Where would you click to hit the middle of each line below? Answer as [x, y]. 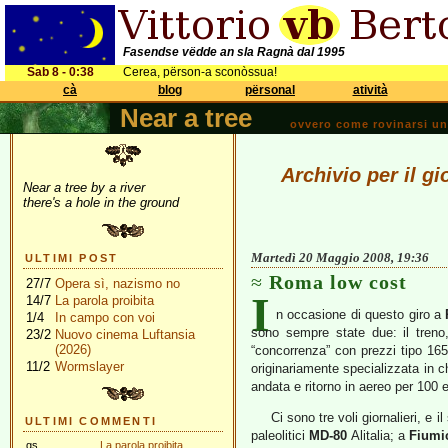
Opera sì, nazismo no [117, 283]
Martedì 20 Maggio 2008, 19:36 [340, 257]
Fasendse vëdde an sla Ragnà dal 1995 [234, 52]
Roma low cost [338, 282]
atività [370, 90]
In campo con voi [105, 317]
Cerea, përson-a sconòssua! [200, 72]
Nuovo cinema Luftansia [125, 334]
